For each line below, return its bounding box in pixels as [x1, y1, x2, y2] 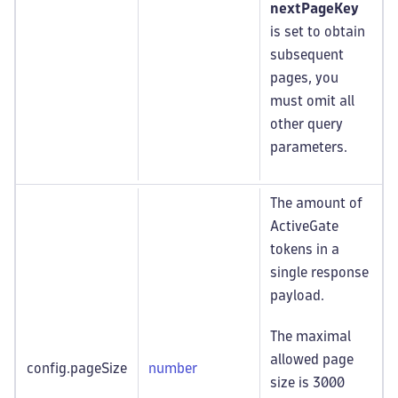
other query [270, 117, 343, 131]
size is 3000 [270, 376, 345, 389]
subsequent [270, 48, 344, 61]
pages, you [270, 71, 338, 84]
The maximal [270, 330, 351, 343]
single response [270, 266, 369, 279]
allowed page [270, 353, 354, 366]
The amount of [270, 196, 362, 210]
